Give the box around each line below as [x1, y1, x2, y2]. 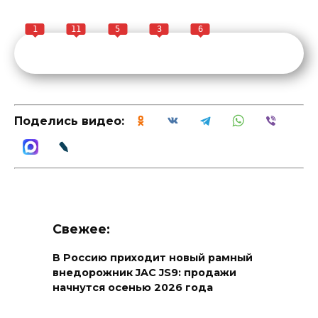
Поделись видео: [14, 114, 124, 128]
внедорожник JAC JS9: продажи [53, 266, 236, 280]
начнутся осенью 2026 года [53, 281, 213, 295]
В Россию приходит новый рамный [53, 251, 253, 265]
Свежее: [53, 221, 110, 237]
